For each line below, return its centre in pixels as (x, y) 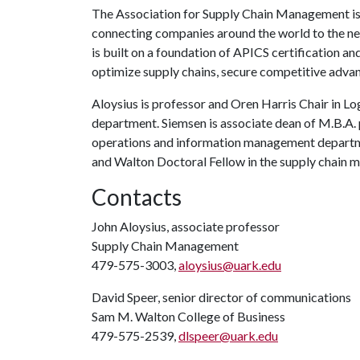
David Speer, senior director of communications (221, 297)
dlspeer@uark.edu (228, 335)
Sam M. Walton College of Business (188, 316)
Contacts (137, 197)
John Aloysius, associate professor (186, 226)
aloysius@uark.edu (230, 265)
